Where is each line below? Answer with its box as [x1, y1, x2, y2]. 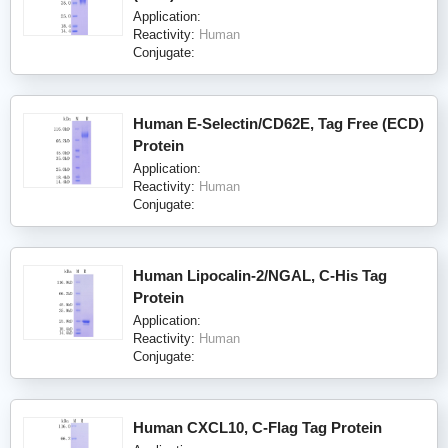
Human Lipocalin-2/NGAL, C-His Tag [133, 266, 387, 284]
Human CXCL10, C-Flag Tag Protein [133, 418, 382, 436]
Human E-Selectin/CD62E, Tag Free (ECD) [133, 114, 424, 132]
